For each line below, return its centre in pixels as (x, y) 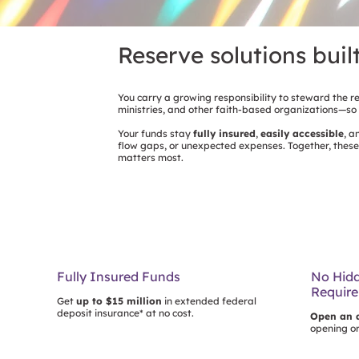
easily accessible (302, 134)
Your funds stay (155, 134)
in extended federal (210, 301)
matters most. (151, 158)
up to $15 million (119, 301)
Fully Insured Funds (119, 276)
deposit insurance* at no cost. (126, 313)
